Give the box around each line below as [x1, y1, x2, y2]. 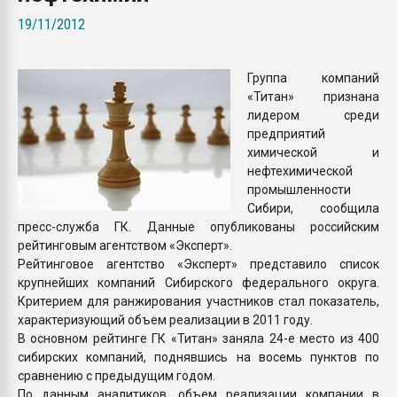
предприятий [247, 126, 325, 141]
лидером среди [247, 107, 379, 122]
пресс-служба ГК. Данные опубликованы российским [18, 219, 379, 234]
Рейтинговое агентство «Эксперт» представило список [18, 256, 379, 271]
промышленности [247, 182, 351, 197]
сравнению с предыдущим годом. [18, 368, 215, 383]
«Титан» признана [247, 89, 379, 104]
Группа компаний [247, 70, 379, 85]
